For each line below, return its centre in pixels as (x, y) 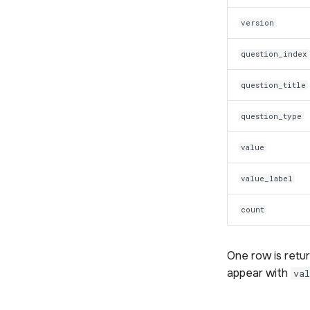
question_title (274, 85)
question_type (272, 116)
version (258, 22)
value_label (267, 178)
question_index (274, 54)
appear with (259, 273)
